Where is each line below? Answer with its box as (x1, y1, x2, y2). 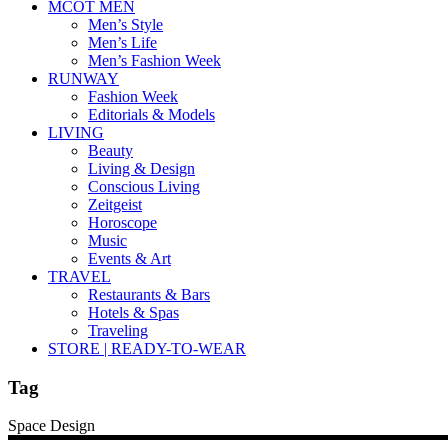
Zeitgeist (88, 196, 142, 213)
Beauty (88, 142, 133, 159)
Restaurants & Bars (88, 286, 210, 303)
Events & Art (88, 250, 171, 267)
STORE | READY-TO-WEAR (48, 340, 246, 357)
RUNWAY (48, 70, 119, 87)
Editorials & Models (88, 106, 215, 123)
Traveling (88, 322, 148, 339)
